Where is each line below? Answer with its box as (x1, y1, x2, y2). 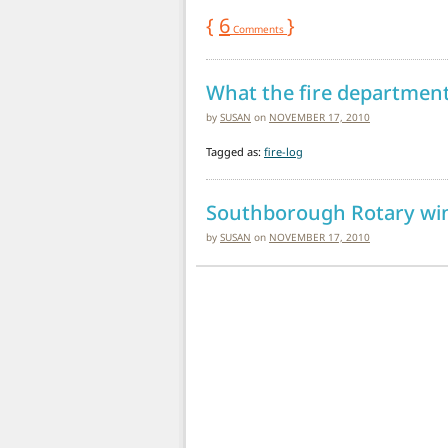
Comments (230, 21, 287, 36)
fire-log (264, 143, 303, 159)
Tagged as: (206, 143, 264, 159)
